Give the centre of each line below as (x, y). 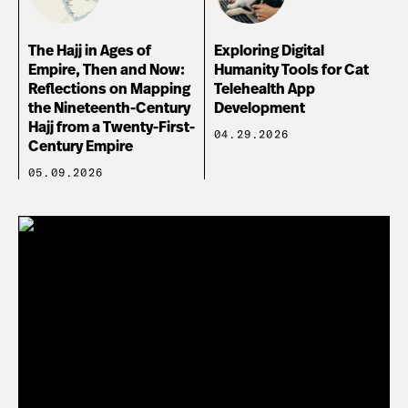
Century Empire (81, 147)
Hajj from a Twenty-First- (112, 127)
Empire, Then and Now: (107, 70)
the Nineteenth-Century (109, 108)
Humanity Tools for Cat (291, 70)
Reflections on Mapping (109, 89)
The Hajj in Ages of (90, 51)
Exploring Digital (269, 51)
